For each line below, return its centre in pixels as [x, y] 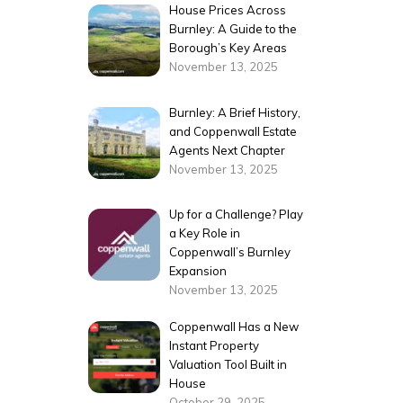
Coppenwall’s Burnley [230, 252]
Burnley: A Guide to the [233, 29]
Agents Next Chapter [228, 150]
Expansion [198, 271]
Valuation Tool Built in [228, 364]
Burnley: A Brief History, [235, 112]
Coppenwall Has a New [234, 326]
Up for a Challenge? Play [237, 215]
